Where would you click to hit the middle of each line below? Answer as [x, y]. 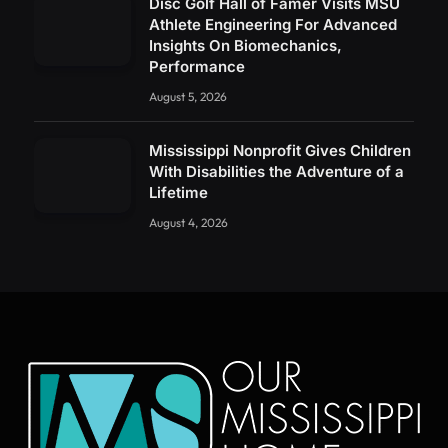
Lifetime [178, 192]
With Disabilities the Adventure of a [276, 171]
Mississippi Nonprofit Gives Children [280, 150]
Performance [197, 66]
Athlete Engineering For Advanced [273, 24]
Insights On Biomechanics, [245, 45]
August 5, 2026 [188, 96]
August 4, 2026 [188, 222]
